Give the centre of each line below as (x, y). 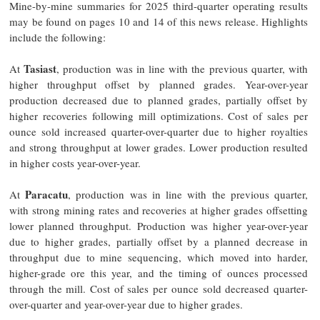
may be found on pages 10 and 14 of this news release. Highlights (159, 21)
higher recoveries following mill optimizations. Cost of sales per (159, 115)
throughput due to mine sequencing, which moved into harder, (159, 257)
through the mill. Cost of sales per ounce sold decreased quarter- (159, 288)
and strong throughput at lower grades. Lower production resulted (159, 147)
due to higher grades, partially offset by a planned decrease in (159, 241)
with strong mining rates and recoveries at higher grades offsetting (159, 210)
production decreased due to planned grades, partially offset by (159, 100)
